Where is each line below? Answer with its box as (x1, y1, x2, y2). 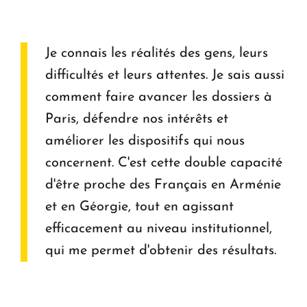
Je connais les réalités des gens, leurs (45, 47, 268, 61)
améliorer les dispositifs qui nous (45, 134, 245, 149)
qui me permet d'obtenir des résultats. (45, 244, 276, 258)
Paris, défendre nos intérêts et (45, 112, 228, 127)
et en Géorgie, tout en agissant (45, 200, 234, 214)
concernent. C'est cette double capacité (45, 156, 282, 171)
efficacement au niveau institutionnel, (45, 222, 272, 236)
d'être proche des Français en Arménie (45, 178, 281, 193)
